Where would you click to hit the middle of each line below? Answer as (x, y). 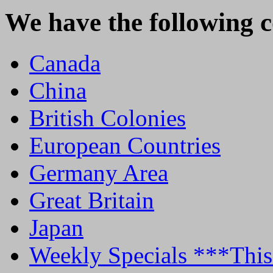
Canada (65, 63)
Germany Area (99, 173)
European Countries (125, 146)
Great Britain (92, 200)
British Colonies (108, 118)
